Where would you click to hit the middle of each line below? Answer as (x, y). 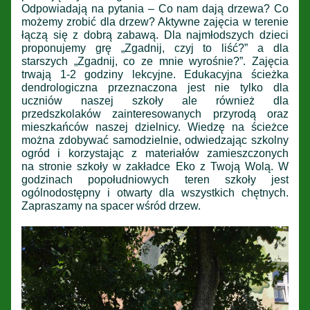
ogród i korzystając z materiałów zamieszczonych (155, 153)
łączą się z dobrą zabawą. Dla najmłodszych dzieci (155, 35)
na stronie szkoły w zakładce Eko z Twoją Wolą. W (155, 166)
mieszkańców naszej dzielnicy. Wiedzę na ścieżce (155, 127)
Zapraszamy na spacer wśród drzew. (111, 206)
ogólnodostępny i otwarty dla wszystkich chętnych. (155, 192)
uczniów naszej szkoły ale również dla (155, 100)
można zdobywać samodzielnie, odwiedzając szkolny (155, 140)
